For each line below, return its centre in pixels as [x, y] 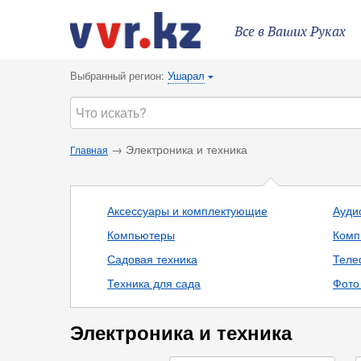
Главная [89, 149]
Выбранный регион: [119, 75]
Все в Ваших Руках [290, 32]
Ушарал [186, 75]
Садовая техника [152, 259]
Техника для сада [154, 283]
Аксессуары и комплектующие [187, 210]
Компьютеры [141, 234]
